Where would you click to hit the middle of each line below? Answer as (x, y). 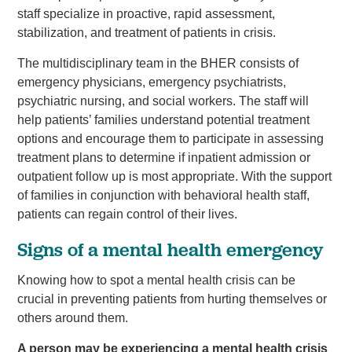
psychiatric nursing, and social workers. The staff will (163, 101)
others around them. (72, 317)
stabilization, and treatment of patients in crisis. (146, 32)
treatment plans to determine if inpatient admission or (163, 158)
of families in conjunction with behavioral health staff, (163, 196)
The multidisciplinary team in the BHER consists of (158, 64)
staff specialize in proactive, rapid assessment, (146, 13)
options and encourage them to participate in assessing (170, 139)
